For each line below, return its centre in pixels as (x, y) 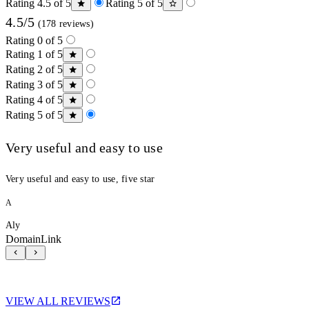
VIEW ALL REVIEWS (58, 301)
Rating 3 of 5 (34, 84)
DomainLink (33, 239)
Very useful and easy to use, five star (80, 179)
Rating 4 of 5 (34, 99)
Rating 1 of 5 (34, 54)
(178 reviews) (64, 23)
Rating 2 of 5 (34, 69)
